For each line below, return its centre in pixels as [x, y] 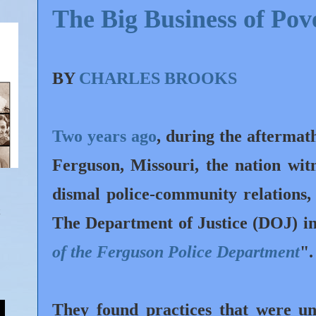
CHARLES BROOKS [158, 78]
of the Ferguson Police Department [176, 251]
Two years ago [104, 136]
